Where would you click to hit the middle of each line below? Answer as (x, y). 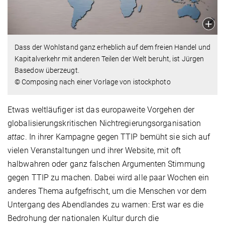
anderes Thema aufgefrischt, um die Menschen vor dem (107, 191)
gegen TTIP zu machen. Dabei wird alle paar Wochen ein (108, 177)
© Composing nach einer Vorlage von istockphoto (93, 82)
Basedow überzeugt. (47, 70)
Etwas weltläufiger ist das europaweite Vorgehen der (101, 109)
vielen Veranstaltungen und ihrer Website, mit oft (94, 150)
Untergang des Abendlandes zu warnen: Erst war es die (106, 204)
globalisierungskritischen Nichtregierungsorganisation (104, 123)
